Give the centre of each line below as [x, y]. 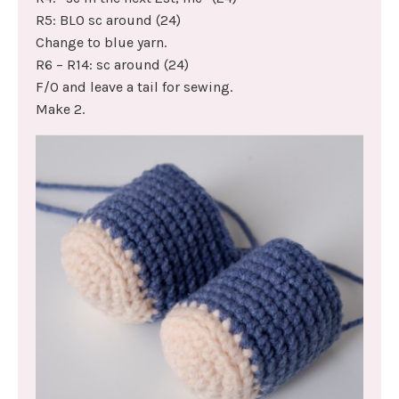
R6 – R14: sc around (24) [112, 64]
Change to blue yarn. [101, 42]
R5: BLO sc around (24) [108, 20]
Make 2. [60, 109]
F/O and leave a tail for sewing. [134, 86]
